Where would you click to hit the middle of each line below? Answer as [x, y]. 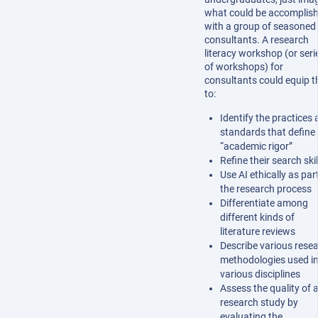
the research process [265, 189]
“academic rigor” [256, 147]
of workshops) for [244, 67]
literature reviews [257, 232]
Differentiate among [264, 203]
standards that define [267, 132]
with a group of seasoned [260, 27]
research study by [259, 303]
